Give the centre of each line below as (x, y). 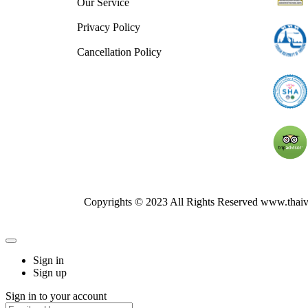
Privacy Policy (109, 27)
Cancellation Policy (119, 52)
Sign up (50, 272)
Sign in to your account (56, 296)
